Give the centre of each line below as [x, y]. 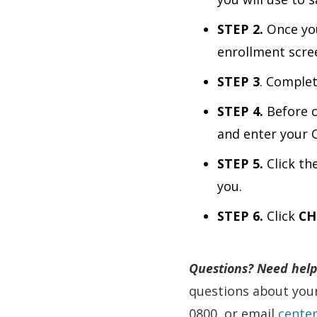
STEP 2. [240, 29]
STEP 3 [238, 81]
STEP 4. [240, 111]
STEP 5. [240, 163]
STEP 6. [240, 216]
